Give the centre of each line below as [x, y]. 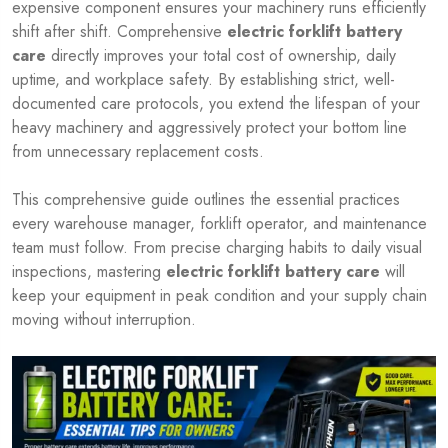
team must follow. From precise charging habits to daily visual [217, 247]
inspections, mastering [89, 271]
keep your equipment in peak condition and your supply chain [219, 295]
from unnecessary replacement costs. [138, 151]
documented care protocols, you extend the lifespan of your [216, 103]
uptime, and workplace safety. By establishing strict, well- [203, 79]
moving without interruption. [104, 319]
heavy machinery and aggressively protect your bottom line [209, 127]
